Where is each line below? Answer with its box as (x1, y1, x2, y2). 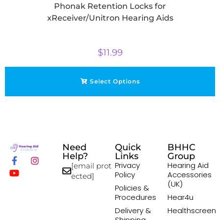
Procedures (115, 192, 156, 203)
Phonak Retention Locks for (54, 1, 166, 11)
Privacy (115, 160, 140, 171)
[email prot (71, 161, 111, 171)
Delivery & (115, 205, 151, 216)
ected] (71, 171, 94, 181)
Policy (115, 169, 135, 180)
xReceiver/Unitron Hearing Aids (47, 13, 173, 23)
